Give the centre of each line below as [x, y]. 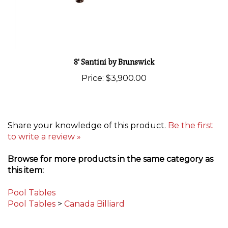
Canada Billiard [94, 205]
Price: [93, 79]
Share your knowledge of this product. [88, 126]
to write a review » [44, 137]
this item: [26, 171]
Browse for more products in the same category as [110, 160]
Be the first [191, 126]
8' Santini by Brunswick [114, 63]
